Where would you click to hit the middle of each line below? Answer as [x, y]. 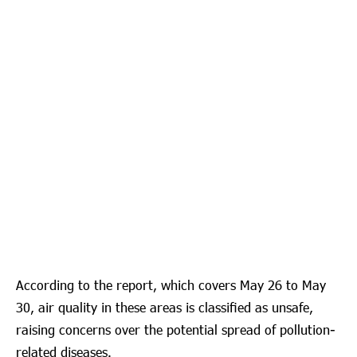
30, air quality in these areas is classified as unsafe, [165, 308]
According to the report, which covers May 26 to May [171, 285]
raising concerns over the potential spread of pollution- [176, 330]
